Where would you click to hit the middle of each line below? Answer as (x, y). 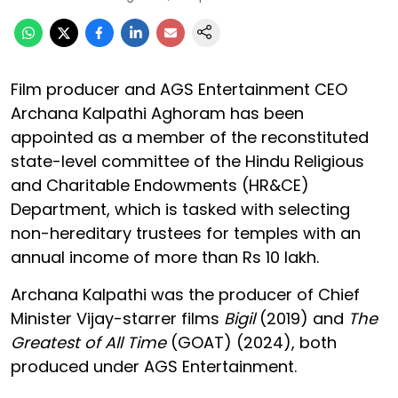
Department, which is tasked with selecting (180, 209)
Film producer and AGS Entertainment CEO (179, 89)
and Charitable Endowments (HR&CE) (160, 185)
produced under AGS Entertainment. (154, 366)
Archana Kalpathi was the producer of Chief (185, 294)
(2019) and (302, 318)
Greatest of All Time (88, 342)
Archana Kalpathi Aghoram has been (157, 113)
